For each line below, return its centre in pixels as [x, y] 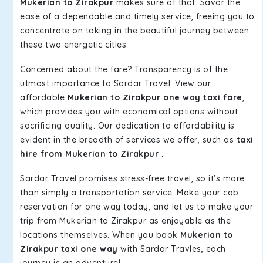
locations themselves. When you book [100, 235]
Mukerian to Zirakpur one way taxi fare [155, 97]
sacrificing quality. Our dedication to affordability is [127, 126]
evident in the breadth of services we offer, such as [128, 140]
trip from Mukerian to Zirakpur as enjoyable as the [125, 221]
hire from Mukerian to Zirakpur [89, 154]
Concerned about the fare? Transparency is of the [124, 69]
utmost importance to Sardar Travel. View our [115, 83]
